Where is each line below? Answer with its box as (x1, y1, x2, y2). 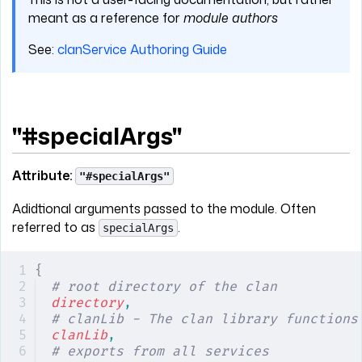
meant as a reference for (28, 9, 183, 27)
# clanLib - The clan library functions (51, 310, 358, 327)
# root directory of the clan (51, 278, 277, 295)
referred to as (12, 217, 99, 236)
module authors (183, 9, 278, 27)
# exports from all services (51, 343, 269, 360)
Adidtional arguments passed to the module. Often (12, 199, 316, 217)
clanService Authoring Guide (57, 40, 227, 59)
